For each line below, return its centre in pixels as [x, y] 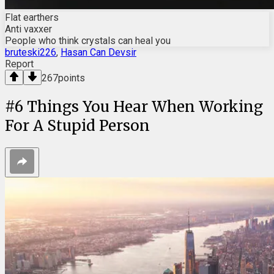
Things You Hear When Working [145, 106]
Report [19, 64]
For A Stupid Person [77, 125]
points [72, 78]
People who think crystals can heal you [88, 40]
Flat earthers [32, 17]
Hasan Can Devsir [98, 52]
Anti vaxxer [28, 29]
